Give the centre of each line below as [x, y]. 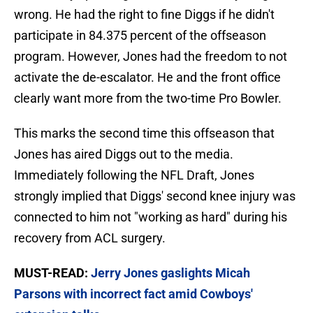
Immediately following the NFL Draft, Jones [134, 175]
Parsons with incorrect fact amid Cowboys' [133, 294]
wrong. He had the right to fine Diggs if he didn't [144, 15]
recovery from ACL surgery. [90, 238]
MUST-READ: [52, 273]
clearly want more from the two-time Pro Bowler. [148, 99]
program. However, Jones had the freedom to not [151, 57]
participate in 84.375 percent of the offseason [140, 36]
